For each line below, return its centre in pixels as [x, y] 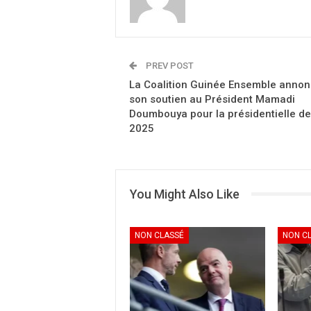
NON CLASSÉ [159, 235]
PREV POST [169, 65]
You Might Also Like [185, 194]
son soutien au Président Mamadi [212, 99]
